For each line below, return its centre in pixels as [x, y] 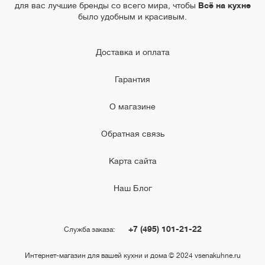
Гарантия [132, 80]
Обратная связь [132, 134]
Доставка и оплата [132, 52]
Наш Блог [132, 188]
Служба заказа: [90, 230]
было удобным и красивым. [132, 17]
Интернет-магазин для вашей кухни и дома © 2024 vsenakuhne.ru [132, 256]
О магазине [132, 107]
